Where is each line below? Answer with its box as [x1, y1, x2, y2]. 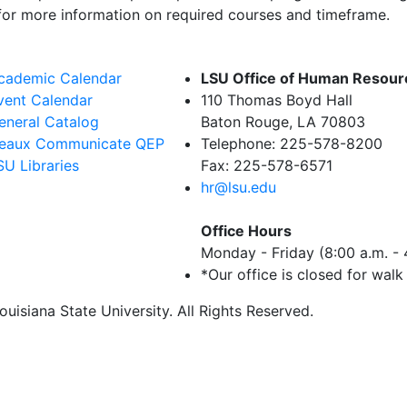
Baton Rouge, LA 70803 [201, 113, 365, 131]
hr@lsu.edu [201, 178, 276, 196]
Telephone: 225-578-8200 [201, 134, 382, 153]
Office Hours [201, 222, 292, 240]
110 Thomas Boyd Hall [201, 91, 352, 109]
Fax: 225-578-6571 [201, 156, 333, 174]
